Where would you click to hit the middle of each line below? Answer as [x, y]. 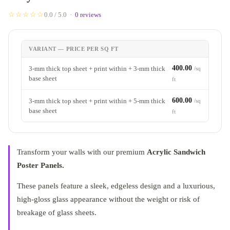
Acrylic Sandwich [176, 152]
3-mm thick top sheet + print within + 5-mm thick [97, 101]
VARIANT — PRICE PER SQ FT [74, 49]
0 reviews [88, 15]
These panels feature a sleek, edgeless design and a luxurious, [116, 186]
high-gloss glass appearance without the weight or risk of [108, 199]
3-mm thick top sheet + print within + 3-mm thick [97, 69]
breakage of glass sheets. [57, 213]
